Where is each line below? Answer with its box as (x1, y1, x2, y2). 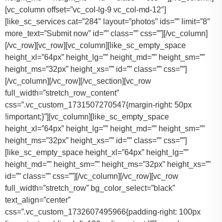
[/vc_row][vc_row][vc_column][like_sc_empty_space (5, 41, 186, 50)
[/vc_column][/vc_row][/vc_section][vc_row (5, 77, 151, 86)
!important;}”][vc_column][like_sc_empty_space (5, 112, 169, 121)
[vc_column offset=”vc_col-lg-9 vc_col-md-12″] (5, 5, 166, 14)
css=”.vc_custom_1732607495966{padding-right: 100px (5, 208, 201, 217)
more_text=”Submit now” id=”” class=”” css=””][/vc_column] (5, 29, 208, 38)
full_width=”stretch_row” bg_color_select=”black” (5, 184, 175, 193)
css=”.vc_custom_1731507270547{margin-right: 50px (5, 101, 192, 110)
